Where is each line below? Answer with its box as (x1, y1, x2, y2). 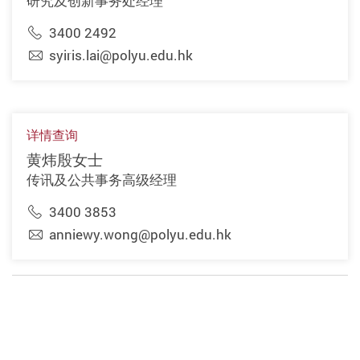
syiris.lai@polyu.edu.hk (48, 46, 193, 65)
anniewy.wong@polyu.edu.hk (48, 225, 231, 244)
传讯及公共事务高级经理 (26, 170, 177, 190)
